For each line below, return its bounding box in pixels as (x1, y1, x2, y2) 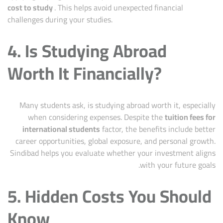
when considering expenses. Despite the (28, 110, 165, 125)
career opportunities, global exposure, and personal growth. (15, 133, 216, 149)
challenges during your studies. (7, 12, 112, 27)
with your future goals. (140, 157, 216, 173)
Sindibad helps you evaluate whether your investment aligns (10, 145, 216, 161)
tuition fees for (165, 110, 216, 125)
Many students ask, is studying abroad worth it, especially (19, 98, 216, 113)
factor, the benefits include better (100, 121, 216, 137)
